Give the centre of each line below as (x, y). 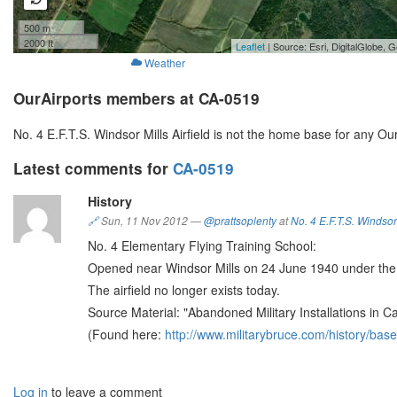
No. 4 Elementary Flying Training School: (202, 246)
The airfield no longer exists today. (184, 290)
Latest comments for (93, 169)
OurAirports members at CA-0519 (136, 99)
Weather (164, 63)
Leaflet (250, 47)
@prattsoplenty (240, 221)
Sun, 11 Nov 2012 (144, 221)
